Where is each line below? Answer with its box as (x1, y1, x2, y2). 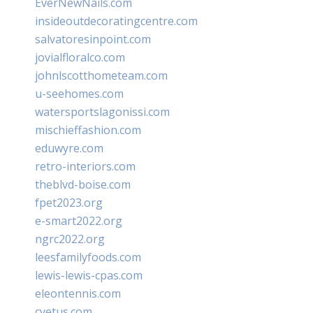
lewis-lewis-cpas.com (35, 268, 143, 283)
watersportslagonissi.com (35, 104, 170, 119)
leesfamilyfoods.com (35, 249, 141, 265)
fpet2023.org (35, 195, 103, 210)
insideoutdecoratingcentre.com (35, 13, 198, 29)
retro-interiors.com (35, 159, 136, 174)
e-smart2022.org (35, 213, 122, 228)
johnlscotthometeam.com (35, 68, 168, 83)
